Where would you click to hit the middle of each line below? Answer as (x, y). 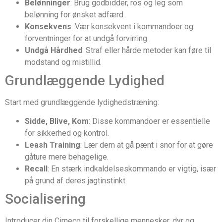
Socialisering (45, 199)
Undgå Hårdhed (54, 50)
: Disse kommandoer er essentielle (149, 121)
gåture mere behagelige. (67, 157)
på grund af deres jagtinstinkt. (76, 181)
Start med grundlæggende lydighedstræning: (82, 102)
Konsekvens (48, 26)
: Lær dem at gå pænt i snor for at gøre (147, 145)
